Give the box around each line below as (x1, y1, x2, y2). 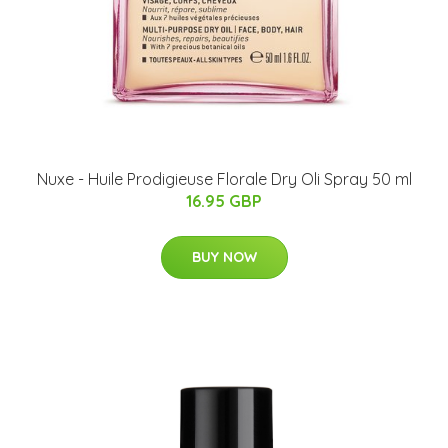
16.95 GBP (186, 190, 262, 211)
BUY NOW (191, 247, 257, 266)
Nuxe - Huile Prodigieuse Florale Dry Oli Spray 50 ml (36, 168, 412, 189)
